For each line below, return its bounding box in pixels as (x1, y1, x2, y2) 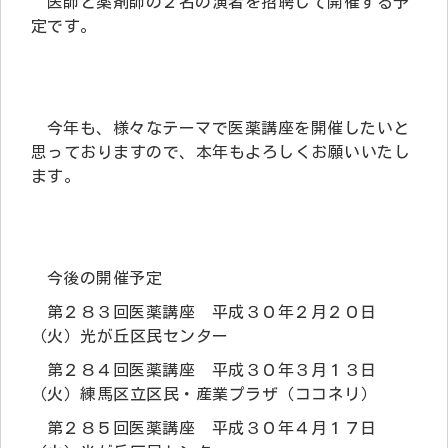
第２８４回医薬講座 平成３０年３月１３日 (47, 361, 377, 378)
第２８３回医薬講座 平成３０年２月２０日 (47, 303, 377, 320)
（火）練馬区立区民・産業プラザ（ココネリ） (31, 385, 378, 402)
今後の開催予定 (47, 269, 163, 286)
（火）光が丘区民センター (31, 327, 229, 344)
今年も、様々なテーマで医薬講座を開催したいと (47, 119, 410, 136)
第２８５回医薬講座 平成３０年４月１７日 (47, 419, 377, 436)
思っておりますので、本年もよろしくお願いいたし (31, 143, 411, 160)
